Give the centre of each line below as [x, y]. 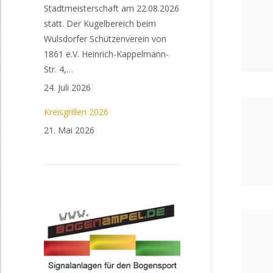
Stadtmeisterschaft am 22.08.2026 [112, 8]
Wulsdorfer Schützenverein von [105, 39]
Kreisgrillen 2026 [76, 112]
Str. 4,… [58, 69]
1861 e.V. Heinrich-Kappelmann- [106, 54]
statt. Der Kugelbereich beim [100, 23]
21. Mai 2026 [69, 130]
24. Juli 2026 [67, 87]
